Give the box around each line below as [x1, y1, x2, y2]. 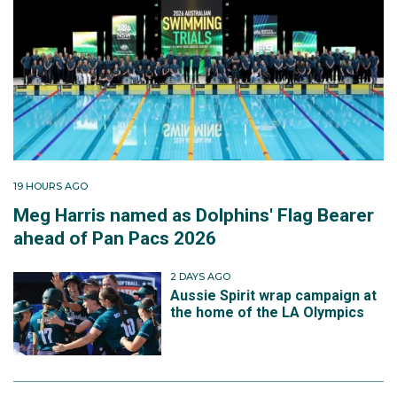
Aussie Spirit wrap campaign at [170, 286, 378, 304]
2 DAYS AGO [170, 270, 231, 284]
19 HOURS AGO [13, 180, 88, 193]
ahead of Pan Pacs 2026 [13, 228, 216, 250]
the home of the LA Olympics [170, 303, 365, 321]
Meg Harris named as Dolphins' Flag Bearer [13, 205, 374, 227]
